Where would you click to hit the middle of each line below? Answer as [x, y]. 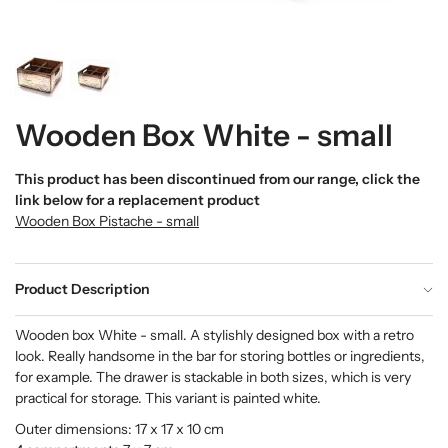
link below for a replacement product [137, 200]
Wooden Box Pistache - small [107, 221]
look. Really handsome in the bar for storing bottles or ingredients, [220, 356]
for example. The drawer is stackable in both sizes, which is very [213, 377]
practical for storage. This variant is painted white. [168, 398]
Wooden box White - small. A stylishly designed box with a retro [214, 335]
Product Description [82, 289]
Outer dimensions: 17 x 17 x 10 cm [119, 429]
